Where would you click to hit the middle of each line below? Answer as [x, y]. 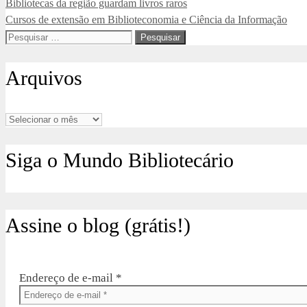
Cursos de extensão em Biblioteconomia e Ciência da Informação [146, 20]
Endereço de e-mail [67, 278]
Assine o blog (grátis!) [98, 225]
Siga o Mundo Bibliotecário [120, 160]
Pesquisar [28, 36]
